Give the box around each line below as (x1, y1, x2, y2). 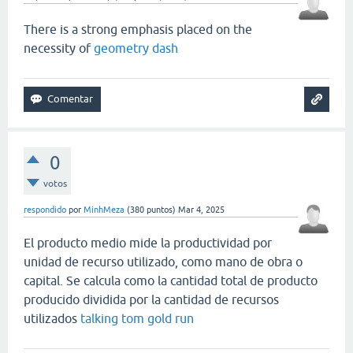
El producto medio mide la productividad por (24, 236, 272, 251)
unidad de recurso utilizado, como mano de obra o (24, 255, 303, 269)
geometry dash (94, 41, 178, 56)
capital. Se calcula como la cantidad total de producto (24, 273, 318, 288)
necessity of (24, 41, 94, 56)
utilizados (24, 311, 80, 326)
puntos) (144, 205, 176, 215)
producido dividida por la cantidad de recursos (24, 292, 279, 307)
